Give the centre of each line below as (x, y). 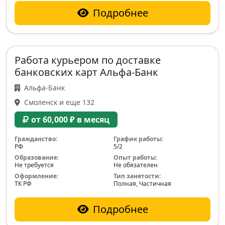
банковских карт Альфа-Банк (86, 72)
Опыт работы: (135, 157)
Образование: (37, 157)
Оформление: (36, 176)
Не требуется (34, 165)
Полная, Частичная (142, 183)
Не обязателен (136, 165)
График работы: (138, 139)
